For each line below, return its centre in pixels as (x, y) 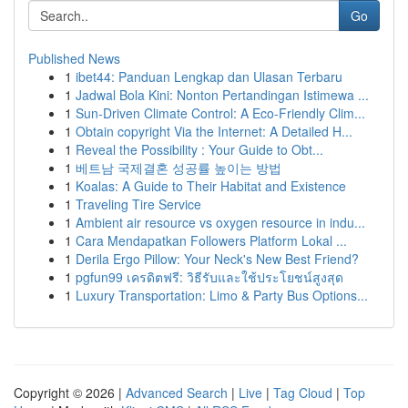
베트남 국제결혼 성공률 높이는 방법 (178, 168)
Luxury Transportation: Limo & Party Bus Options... (222, 295)
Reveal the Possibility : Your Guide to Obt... (199, 149)
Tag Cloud (303, 393)
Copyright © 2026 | (70, 393)
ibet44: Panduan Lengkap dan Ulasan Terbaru (209, 76)
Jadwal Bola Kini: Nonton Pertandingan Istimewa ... (222, 95)
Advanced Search (177, 393)
